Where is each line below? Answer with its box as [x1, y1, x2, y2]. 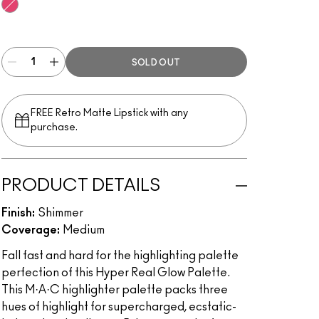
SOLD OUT [131, 58, 181, 67]
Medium [62, 224, 105, 236]
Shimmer [37, 207, 83, 219]
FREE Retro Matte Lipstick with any [30, 108, 188, 118]
